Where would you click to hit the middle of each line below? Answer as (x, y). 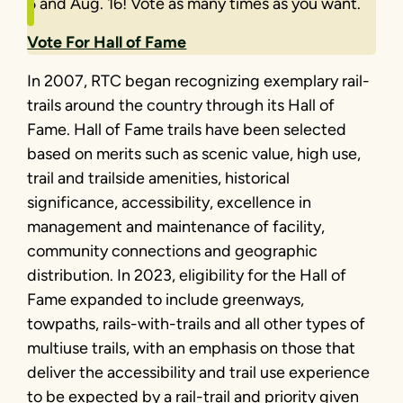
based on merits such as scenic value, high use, (194, 153)
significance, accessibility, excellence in (170, 202)
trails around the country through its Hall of (181, 105)
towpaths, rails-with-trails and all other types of (197, 323)
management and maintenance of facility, (176, 226)
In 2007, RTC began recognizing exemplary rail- (199, 81)
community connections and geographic (173, 251)
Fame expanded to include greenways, (166, 299)
